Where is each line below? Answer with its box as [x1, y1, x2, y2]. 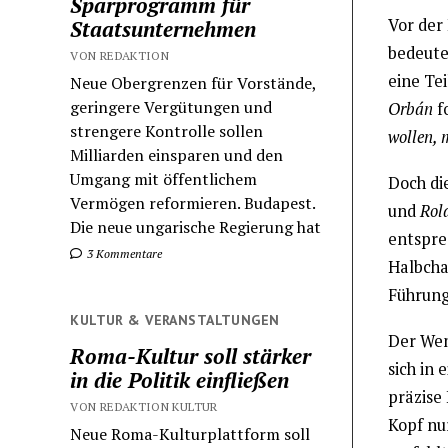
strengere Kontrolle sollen [70, 119, 264, 142]
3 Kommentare [84, 245, 163, 261]
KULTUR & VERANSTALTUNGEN [70, 310, 280, 329]
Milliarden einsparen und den [70, 143, 284, 166]
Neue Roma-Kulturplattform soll [70, 423, 311, 446]
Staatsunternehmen [70, 14, 257, 43]
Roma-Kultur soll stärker [70, 342, 312, 371]
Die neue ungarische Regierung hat [70, 215, 322, 238]
